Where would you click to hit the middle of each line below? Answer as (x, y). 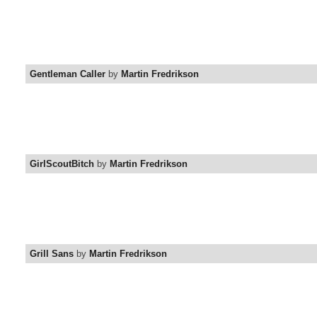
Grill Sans (52, 254)
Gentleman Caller (68, 74)
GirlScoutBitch (62, 164)
